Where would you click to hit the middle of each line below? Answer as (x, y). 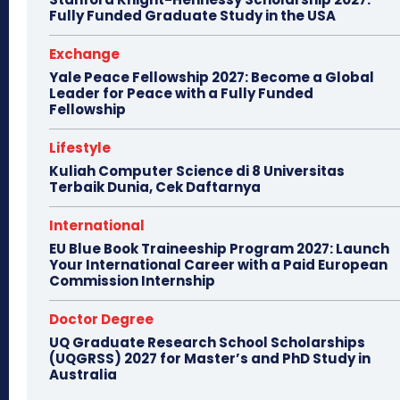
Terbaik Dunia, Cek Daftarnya (155, 187)
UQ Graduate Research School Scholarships (207, 342)
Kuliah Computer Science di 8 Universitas (197, 171)
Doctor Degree (101, 319)
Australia (83, 375)
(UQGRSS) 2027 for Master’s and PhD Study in (210, 358)
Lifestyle (80, 148)
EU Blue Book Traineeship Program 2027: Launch (219, 249)
